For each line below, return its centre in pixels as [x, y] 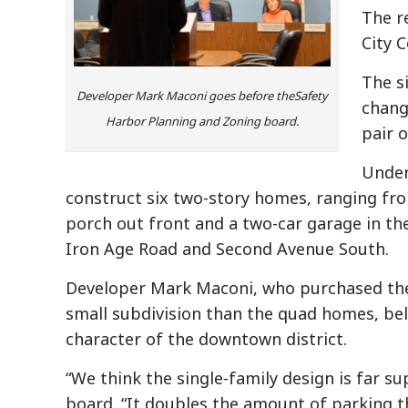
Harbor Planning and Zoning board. [202, 122]
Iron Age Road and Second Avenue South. [227, 249]
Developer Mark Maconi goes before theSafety [202, 96]
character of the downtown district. [206, 339]
